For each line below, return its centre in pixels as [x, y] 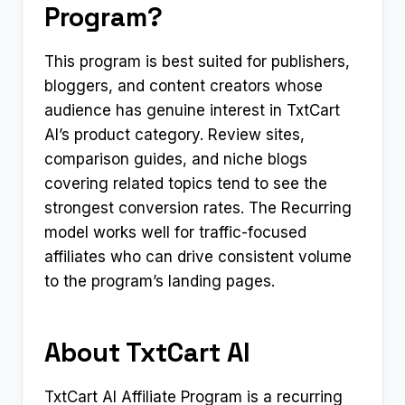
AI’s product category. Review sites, [174, 134]
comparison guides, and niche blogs [176, 159]
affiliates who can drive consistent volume [198, 256]
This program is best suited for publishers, [197, 61]
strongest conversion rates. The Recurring [198, 207]
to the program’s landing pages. [160, 281]
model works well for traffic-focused [175, 232]
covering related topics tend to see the [186, 183]
